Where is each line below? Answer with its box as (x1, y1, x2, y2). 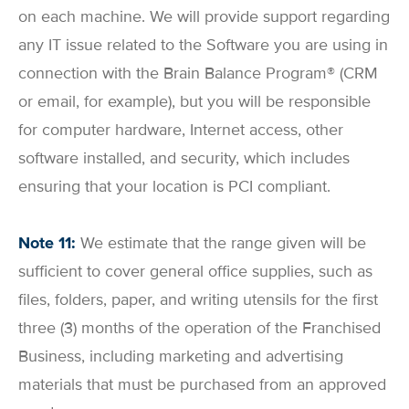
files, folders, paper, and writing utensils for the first (18, 289, 378, 310)
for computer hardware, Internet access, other (18, 119, 343, 140)
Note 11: (18, 233, 76, 254)
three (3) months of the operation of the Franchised (18, 318, 381, 339)
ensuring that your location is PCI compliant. (18, 175, 330, 196)
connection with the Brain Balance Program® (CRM (18, 62, 378, 83)
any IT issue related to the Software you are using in (18, 34, 388, 55)
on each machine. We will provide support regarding (18, 5, 390, 26)
